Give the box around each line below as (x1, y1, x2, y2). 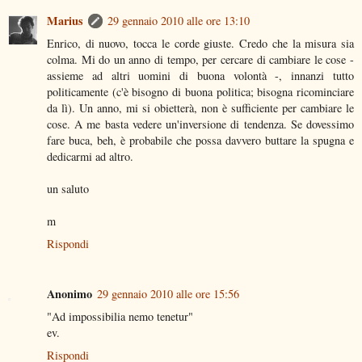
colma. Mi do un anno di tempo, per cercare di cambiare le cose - (47, 51, 354, 67)
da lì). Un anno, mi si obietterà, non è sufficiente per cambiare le (47, 99, 354, 116)
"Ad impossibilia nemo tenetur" (47, 308, 193, 324)
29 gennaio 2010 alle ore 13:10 (107, 12, 250, 28)
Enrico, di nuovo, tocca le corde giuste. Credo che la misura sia (47, 35, 354, 51)
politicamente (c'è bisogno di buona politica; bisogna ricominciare (47, 83, 354, 99)
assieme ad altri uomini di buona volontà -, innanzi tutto (47, 67, 354, 83)
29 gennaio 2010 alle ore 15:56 (97, 285, 239, 301)
